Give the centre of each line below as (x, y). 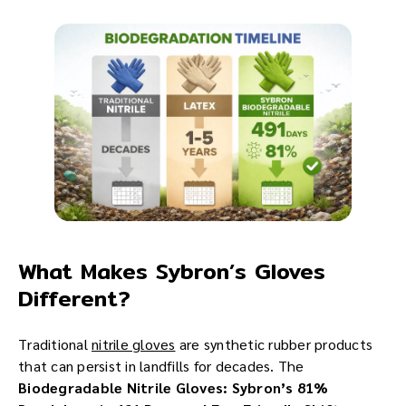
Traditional (55, 344)
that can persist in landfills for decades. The (161, 366)
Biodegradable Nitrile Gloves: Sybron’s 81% (174, 388)
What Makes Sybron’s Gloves (172, 271)
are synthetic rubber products (274, 344)
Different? (74, 299)
